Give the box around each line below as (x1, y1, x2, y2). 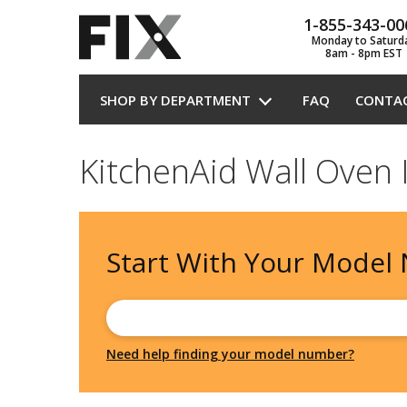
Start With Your (106, 243, 312, 281)
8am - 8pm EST (324, 45, 402, 61)
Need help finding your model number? (106, 345, 354, 362)
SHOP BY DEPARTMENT (99, 90, 251, 109)
